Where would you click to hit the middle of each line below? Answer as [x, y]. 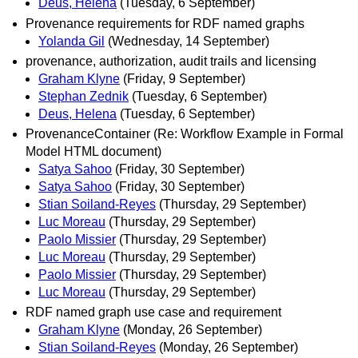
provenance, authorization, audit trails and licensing [171, 61]
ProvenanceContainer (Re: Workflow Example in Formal [185, 134]
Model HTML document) [93, 151]
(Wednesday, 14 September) [189, 41]
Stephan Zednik [84, 96]
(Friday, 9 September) [184, 78]
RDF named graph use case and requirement [153, 312]
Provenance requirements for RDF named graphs [165, 23]
